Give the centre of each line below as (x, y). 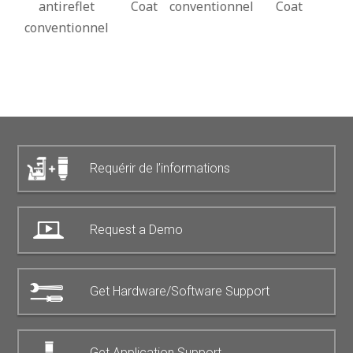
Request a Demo (137, 229)
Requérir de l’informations (160, 168)
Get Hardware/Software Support (180, 291)
